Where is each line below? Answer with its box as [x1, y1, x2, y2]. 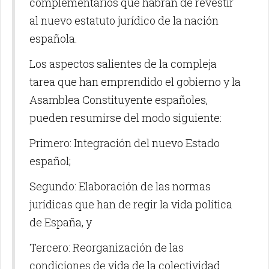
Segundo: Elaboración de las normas [29, 178, 211, 193]
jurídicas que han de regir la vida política [29, 196, 232, 211]
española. [29, 31, 77, 46]
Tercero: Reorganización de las [29, 240, 184, 255]
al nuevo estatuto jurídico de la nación [29, 13, 219, 28]
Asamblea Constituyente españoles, [29, 92, 208, 107]
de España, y [29, 214, 92, 229]
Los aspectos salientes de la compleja [29, 56, 217, 71]
